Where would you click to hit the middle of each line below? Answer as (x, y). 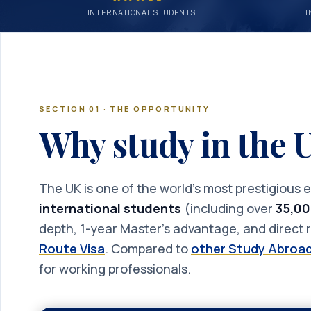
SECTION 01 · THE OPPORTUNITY (125, 109)
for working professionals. (115, 269)
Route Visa (72, 249)
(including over (228, 208)
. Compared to (146, 249)
